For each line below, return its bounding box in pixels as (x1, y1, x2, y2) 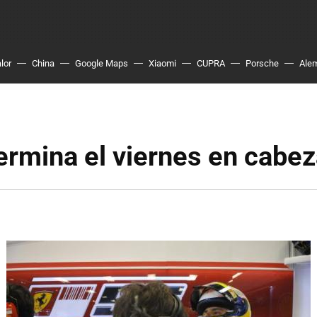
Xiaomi (149, 58, 176, 69)
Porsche (246, 58, 279, 69)
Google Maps (75, 58, 128, 69)
